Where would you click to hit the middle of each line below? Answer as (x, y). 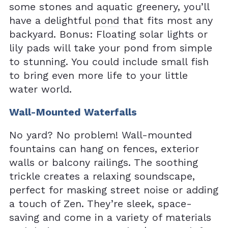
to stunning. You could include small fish (109, 62)
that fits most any (166, 20)
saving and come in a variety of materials (110, 217)
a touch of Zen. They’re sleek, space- (101, 204)
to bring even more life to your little (98, 75)
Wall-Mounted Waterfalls (73, 112)
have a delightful (52, 20)
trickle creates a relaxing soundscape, (102, 176)
